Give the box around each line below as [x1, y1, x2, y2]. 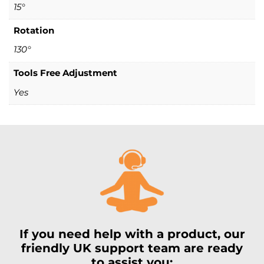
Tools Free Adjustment [13, 67, 117, 79]
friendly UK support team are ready [21, 240, 243, 255]
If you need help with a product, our [19, 226, 245, 241]
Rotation [13, 24, 54, 36]
